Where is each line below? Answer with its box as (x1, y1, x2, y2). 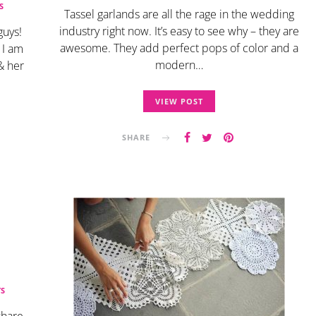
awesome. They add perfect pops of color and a (60, 40, 298, 56)
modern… (155, 57, 203, 73)
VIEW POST (155, 96, 203, 107)
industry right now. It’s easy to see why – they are (59, 23, 299, 39)
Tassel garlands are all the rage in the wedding (64, 6, 294, 22)
